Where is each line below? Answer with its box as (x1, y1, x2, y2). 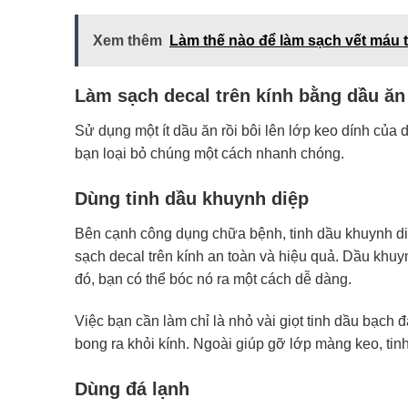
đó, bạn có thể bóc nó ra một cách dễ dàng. (75, 271, 355, 288)
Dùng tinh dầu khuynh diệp (75, 189, 309, 209)
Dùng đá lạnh (75, 378, 189, 399)
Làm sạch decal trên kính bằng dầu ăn (75, 86, 405, 107)
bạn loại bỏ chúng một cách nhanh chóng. (75, 146, 348, 162)
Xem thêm (93, 33, 162, 49)
